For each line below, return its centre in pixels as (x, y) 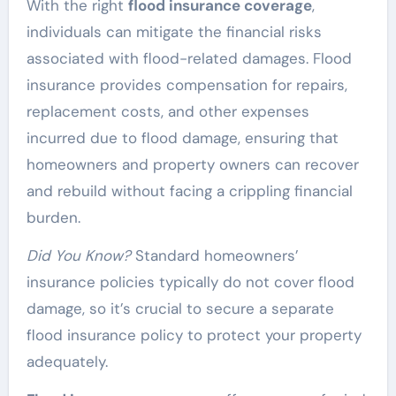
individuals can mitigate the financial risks (174, 31)
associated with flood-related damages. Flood (189, 58)
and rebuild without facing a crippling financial (189, 190)
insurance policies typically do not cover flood (190, 282)
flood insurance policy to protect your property (194, 335)
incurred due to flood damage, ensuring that (182, 137)
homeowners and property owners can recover (192, 164)
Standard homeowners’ (214, 255)
